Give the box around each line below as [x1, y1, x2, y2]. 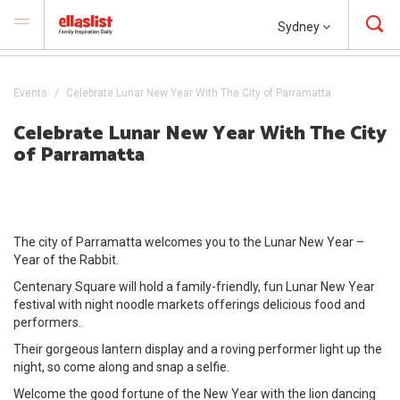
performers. [13, 315, 84, 329]
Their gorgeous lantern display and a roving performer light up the [13, 342, 382, 356]
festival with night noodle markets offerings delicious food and [13, 297, 365, 312]
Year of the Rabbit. [13, 253, 119, 267]
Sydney [278, 20, 322, 34]
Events [13, 87, 47, 99]
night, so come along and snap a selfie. [13, 360, 229, 374]
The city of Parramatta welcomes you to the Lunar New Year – [13, 235, 364, 249]
